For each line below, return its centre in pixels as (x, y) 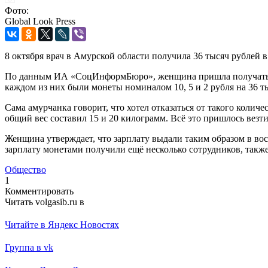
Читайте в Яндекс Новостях (62, 224)
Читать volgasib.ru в (45, 202)
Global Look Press (40, 21)
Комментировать (39, 191)
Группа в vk (29, 247)
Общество (25, 169)
